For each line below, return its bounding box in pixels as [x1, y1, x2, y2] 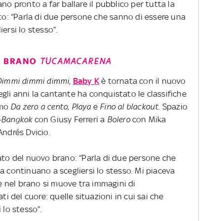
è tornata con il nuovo [99, 75, 186, 86]
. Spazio [158, 101, 188, 111]
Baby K [73, 75, 100, 86]
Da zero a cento [10, 101, 68, 111]
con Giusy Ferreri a [34, 114, 107, 124]
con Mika [130, 114, 166, 124]
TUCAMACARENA [39, 56, 112, 66]
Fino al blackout [100, 101, 159, 111]
